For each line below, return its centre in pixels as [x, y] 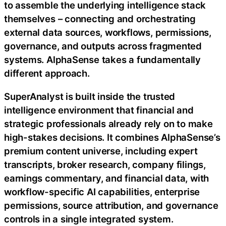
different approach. [47, 73]
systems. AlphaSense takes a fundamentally [102, 60]
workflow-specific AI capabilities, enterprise [102, 191]
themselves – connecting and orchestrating [100, 19]
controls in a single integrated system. [89, 219]
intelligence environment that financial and [99, 110]
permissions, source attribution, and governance [111, 205]
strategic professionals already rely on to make [108, 123]
